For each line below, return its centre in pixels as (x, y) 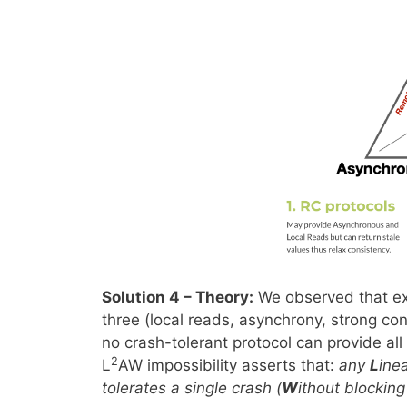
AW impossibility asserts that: (228, 366)
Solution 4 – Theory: (178, 298)
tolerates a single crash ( (192, 388)
